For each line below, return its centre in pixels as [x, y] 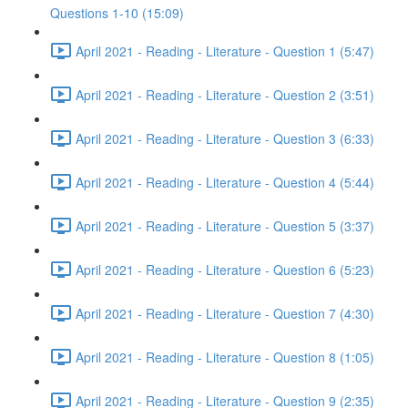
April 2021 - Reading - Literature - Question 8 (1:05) [225, 357]
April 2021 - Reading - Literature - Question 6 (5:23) [225, 269]
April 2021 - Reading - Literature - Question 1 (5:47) [225, 51]
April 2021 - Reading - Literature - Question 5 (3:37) [225, 225]
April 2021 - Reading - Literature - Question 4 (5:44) [225, 182]
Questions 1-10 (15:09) [117, 13]
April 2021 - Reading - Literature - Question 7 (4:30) [225, 313]
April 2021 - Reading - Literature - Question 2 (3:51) [225, 94]
